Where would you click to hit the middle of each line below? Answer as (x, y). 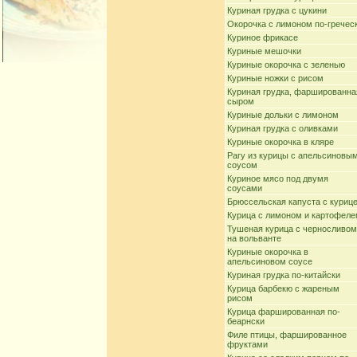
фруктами (247, 344)
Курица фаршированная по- (284, 312)
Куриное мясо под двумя (278, 178)
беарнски (246, 321)
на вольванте (254, 238)
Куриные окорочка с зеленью (286, 65)
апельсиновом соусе (270, 261)
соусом (242, 165)
